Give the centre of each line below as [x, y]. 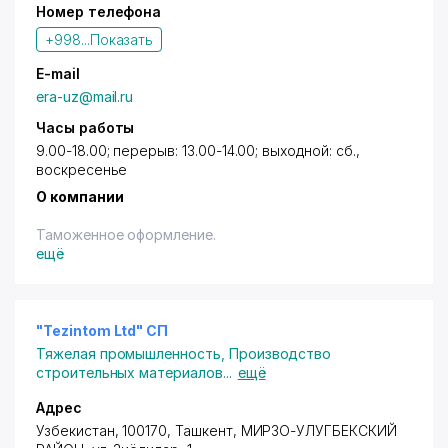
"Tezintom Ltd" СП [102, 330]
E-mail [58, 73]
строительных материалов [129, 372]
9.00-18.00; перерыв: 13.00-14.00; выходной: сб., [198, 150]
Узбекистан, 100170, [105, 430]
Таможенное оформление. [126, 234]
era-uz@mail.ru [85, 96]
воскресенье [82, 169]
